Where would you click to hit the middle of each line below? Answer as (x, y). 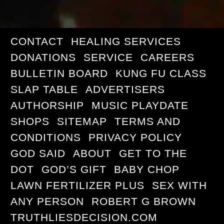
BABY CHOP (147, 169)
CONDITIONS (46, 137)
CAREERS (168, 57)
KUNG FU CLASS (161, 73)
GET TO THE (153, 153)
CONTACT (37, 41)
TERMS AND (148, 121)
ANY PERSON (47, 201)
